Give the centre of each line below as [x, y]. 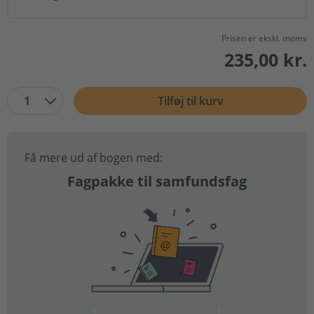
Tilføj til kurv [190, 101]
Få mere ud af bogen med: [94, 157]
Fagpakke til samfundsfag [157, 181]
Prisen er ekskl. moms [264, 38]
